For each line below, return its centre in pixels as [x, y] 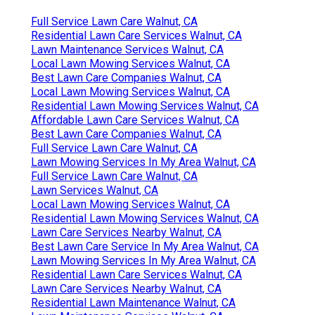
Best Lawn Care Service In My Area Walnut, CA [145, 246]
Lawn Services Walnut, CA [95, 190]
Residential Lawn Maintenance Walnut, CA [133, 302]
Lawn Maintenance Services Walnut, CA [127, 49]
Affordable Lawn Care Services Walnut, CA [135, 120]
